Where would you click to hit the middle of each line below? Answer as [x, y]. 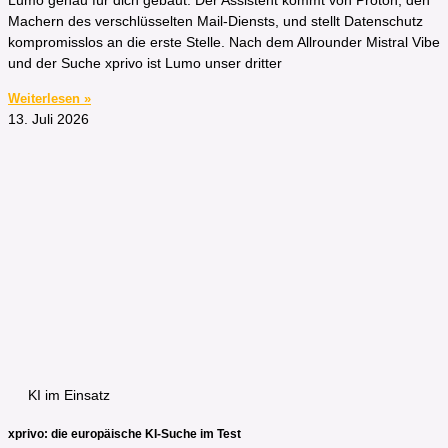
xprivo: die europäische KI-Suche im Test [124, 434]
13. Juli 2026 [48, 119]
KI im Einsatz [69, 395]
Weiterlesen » [49, 99]
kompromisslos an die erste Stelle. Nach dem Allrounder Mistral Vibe [224, 42]
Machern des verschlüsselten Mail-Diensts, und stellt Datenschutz [215, 21]
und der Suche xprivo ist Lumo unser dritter [145, 63]
